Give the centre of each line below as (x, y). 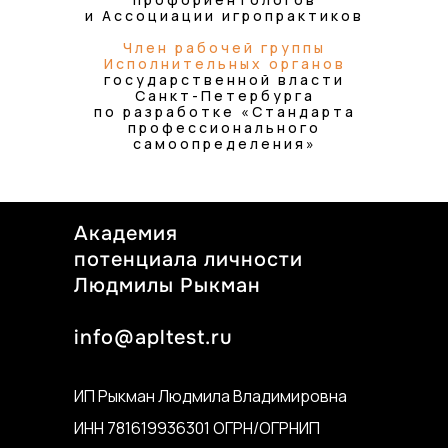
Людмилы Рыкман (167, 285)
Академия (126, 233)
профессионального (224, 127)
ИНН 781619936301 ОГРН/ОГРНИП (197, 428)
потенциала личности (188, 259)
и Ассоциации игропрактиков (224, 15)
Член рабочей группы (224, 47)
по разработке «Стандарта (224, 111)
